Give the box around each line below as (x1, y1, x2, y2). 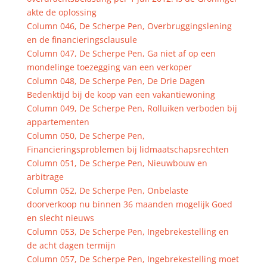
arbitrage (26, 171, 64, 182)
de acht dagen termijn (26, 240, 116, 251)
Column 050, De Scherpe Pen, (26, 130, 145, 141)
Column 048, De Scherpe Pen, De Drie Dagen (26, 75, 205, 86)
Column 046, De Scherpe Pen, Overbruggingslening (26, 20, 232, 32)
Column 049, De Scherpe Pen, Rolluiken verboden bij (26, 103, 237, 114)
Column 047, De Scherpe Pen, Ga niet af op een (26, 48, 216, 59)
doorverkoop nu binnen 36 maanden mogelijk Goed (26, 198, 232, 210)
